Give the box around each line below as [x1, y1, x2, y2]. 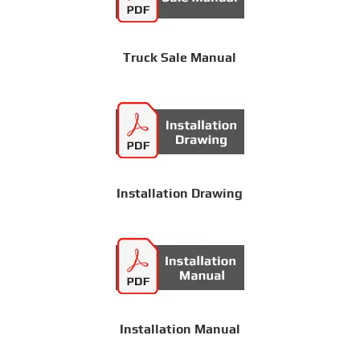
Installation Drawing [117, 185, 243, 201]
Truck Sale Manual [123, 49, 237, 65]
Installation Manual [119, 321, 240, 337]
